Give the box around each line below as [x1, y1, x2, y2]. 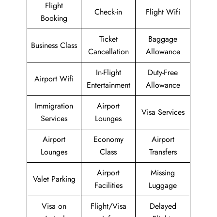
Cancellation [88, 46, 129, 57]
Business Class [31, 40, 77, 51]
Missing [151, 167, 175, 178]
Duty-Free [148, 67, 178, 78]
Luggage [149, 180, 177, 191]
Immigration [35, 100, 73, 111]
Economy [93, 134, 124, 145]
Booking [41, 13, 67, 24]
